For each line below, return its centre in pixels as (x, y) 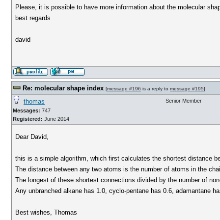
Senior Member (184, 101)
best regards (33, 18)
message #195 (187, 89)
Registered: (28, 119)
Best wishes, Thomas (46, 212)
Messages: (27, 110)
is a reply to (155, 89)
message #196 (124, 89)
